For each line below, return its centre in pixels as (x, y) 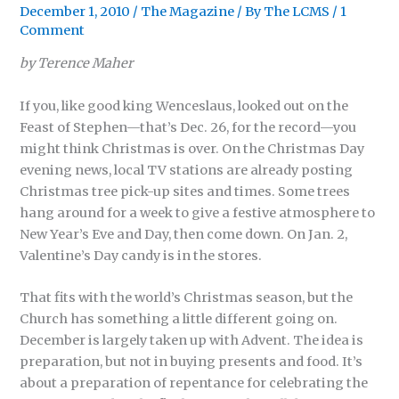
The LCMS (297, 11)
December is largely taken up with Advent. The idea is (192, 341)
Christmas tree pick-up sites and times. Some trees (185, 191)
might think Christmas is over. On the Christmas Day (192, 148)
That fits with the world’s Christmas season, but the (187, 298)
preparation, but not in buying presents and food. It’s (191, 362)
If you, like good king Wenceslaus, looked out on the (184, 106)
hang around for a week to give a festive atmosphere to (198, 212)
